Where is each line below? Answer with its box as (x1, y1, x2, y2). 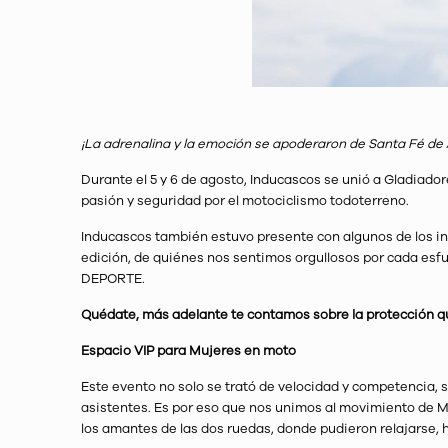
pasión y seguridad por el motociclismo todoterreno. (81, 192, 410, 210)
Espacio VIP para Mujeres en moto (81, 342, 297, 360)
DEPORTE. (81, 270, 146, 288)
